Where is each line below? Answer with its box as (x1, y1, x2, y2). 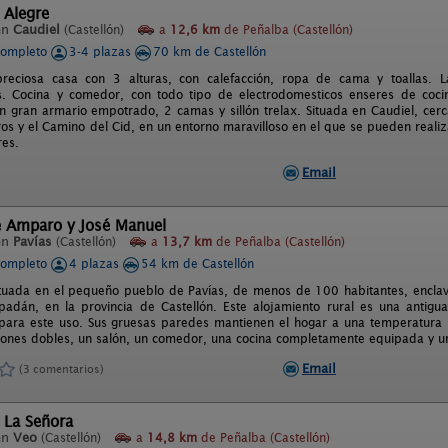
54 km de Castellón (141, 256, 254, 271)
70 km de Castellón (153, 44, 266, 59)
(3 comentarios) (19, 361, 104, 376)
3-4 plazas (69, 44, 135, 59)
